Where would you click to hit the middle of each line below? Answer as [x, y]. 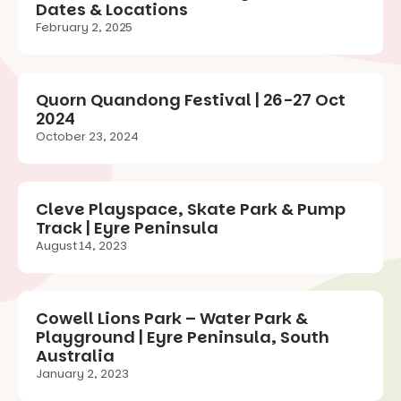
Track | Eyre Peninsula [127, 227]
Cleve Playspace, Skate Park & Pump [191, 209]
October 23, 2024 [87, 136]
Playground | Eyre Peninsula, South [183, 337]
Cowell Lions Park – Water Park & [172, 318]
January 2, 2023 [82, 373]
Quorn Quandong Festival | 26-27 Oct [191, 99]
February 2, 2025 [84, 27]
